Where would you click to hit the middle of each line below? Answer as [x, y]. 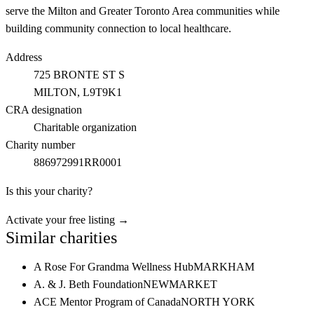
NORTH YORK [218, 302]
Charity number [40, 145]
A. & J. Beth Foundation [88, 284]
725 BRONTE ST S [79, 75]
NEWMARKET [180, 284]
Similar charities [61, 238]
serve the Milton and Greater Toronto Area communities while [143, 11]
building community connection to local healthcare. [118, 28]
